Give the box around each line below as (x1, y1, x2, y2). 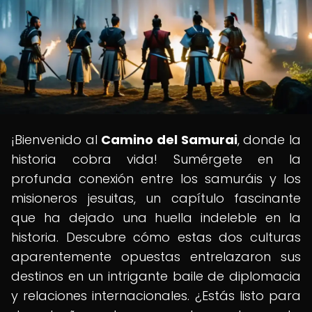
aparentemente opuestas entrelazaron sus (11, 248, 301, 265)
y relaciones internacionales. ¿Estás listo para (11, 287, 301, 304)
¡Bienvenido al (11, 131, 102, 148)
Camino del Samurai (101, 131, 237, 148)
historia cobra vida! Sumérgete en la (11, 150, 301, 168)
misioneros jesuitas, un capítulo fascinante (11, 189, 301, 207)
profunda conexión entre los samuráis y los (11, 170, 301, 187)
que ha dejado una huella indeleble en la (11, 209, 301, 226)
